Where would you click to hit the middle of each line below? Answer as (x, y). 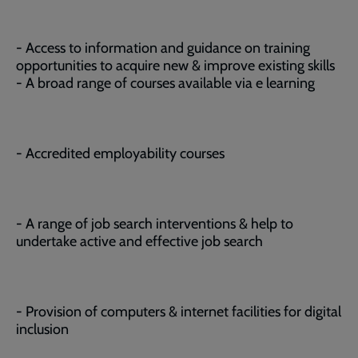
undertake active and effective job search (139, 241)
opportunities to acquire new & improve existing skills (175, 66)
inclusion (42, 329)
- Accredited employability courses (120, 153)
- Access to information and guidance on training (163, 48)
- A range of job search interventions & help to (155, 224)
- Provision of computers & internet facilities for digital (179, 312)
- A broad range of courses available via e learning (165, 83)
